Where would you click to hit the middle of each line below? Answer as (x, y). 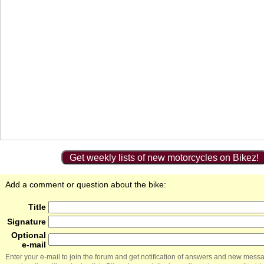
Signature (27, 222)
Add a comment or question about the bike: (86, 184)
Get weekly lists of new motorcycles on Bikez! (164, 158)
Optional (29, 235)
